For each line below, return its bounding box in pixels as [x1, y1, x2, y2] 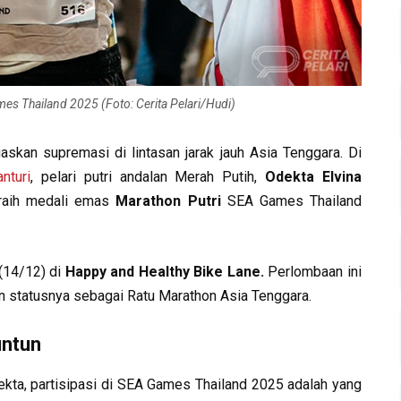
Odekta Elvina [265, 168, 363, 185]
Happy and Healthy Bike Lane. [64, 263, 269, 280]
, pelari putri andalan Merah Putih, [30, 168, 266, 185]
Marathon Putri [115, 192, 221, 209]
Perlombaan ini [268, 263, 363, 280]
